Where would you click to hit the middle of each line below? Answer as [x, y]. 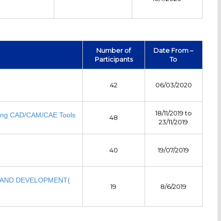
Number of [114, 50]
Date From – [174, 50]
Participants [113, 59]
